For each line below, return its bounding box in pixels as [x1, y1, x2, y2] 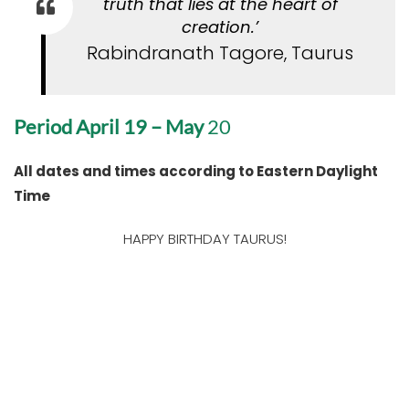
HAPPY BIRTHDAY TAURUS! [122, 229, 287, 248]
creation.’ [182, 16, 259, 38]
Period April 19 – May [14, 114, 207, 139]
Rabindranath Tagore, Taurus [87, 40, 354, 66]
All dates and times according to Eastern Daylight [14, 162, 378, 181]
